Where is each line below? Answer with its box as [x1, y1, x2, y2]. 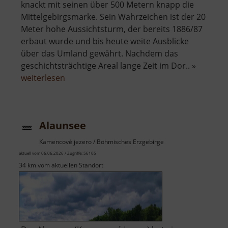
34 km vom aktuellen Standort [19, 161, 103, 170]
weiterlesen [21, 72, 65, 84]
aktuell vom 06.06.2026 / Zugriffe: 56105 [19, 150, 96, 156]
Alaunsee [39, 119, 86, 133]
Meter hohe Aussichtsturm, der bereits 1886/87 [21, 23, 203, 35]
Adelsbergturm [65, 84, 123, 96]
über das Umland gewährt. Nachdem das [21, 48, 178, 60]
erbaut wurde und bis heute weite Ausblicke [21, 36, 189, 47]
